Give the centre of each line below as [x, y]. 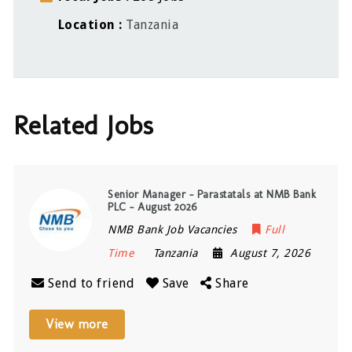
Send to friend [92, 283]
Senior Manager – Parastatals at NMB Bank [212, 194]
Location [87, 25]
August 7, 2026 [271, 253]
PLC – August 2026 [152, 207]
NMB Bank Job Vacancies [172, 229]
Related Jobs [84, 125]
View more [77, 324]
